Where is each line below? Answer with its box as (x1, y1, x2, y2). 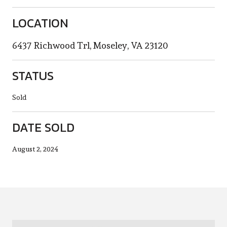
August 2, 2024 (12, 144, 58, 153)
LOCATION (12, 14, 68, 32)
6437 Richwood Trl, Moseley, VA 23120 (12, 40, 168, 51)
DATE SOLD (12, 118, 74, 136)
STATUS (12, 66, 54, 85)
